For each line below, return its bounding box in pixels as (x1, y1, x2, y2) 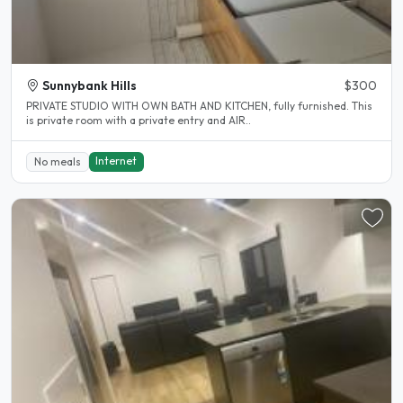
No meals (33, 155, 81, 169)
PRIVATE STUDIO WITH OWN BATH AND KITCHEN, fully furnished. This (26, 99, 352, 113)
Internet (95, 154, 138, 168)
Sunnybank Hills (42, 77, 137, 94)
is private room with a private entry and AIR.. (26, 113, 251, 128)
